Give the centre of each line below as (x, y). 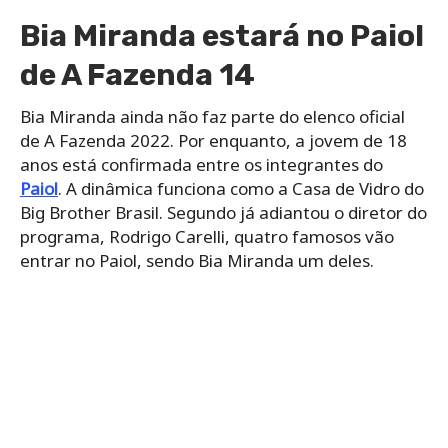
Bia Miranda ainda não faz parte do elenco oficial (212, 117)
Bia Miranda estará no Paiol (222, 36)
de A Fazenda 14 (137, 75)
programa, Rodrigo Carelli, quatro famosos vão (207, 237)
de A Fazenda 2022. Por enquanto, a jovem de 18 (213, 141)
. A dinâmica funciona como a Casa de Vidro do (241, 189)
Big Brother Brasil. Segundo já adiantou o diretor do (223, 213)
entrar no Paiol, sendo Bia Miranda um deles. (197, 261)
